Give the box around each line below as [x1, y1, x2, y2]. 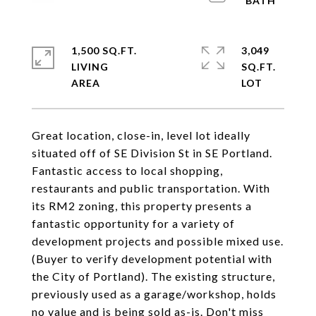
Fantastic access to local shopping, [32, 164, 223, 177]
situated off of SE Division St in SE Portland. [32, 146, 272, 159]
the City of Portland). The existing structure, [32, 269, 275, 283]
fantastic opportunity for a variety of [32, 217, 235, 230]
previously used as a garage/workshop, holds [32, 287, 276, 300]
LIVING [71, 61, 109, 73]
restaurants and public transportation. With [32, 181, 270, 195]
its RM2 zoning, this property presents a [32, 199, 252, 212]
